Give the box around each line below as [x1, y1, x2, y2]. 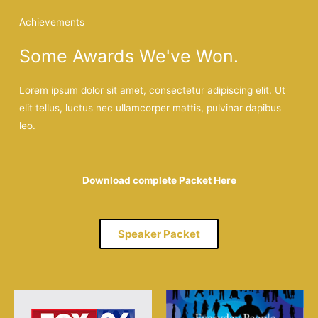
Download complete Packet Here [82, 174, 236, 186]
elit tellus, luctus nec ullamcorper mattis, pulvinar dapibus [19, 102, 282, 114]
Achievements [19, 16, 85, 28]
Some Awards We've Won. [19, 45, 239, 67]
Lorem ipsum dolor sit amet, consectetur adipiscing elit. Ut [19, 84, 286, 96]
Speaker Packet [118, 227, 200, 241]
